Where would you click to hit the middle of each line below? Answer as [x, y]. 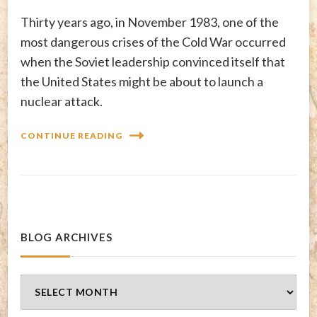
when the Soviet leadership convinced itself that [153, 61]
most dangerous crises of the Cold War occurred [153, 41]
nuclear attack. [62, 101]
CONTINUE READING [71, 136]
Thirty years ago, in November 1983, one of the [150, 22]
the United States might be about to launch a [142, 81]
